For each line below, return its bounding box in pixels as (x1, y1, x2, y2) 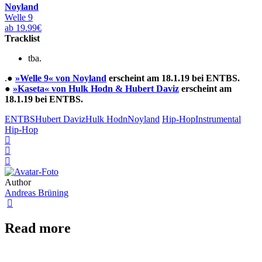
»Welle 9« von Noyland (15, 73, 106, 83)
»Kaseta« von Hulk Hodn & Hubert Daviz (13, 83, 179, 94)
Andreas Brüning (5, 187, 68, 198)
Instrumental (195, 113, 241, 124)
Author (5, 177, 31, 187)
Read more (5, 220, 71, 236)
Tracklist (5, 33, 40, 43)
